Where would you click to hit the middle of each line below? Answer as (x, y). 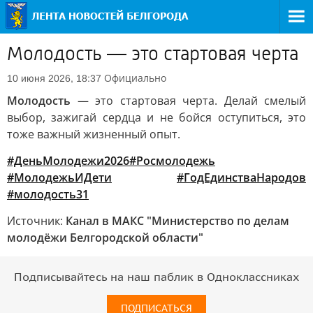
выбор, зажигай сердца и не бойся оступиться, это (156, 117)
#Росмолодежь (172, 161)
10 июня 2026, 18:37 (54, 78)
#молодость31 (48, 194)
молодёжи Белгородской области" (105, 238)
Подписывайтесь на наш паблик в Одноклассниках (156, 277)
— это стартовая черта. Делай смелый (191, 101)
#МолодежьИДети (59, 177)
